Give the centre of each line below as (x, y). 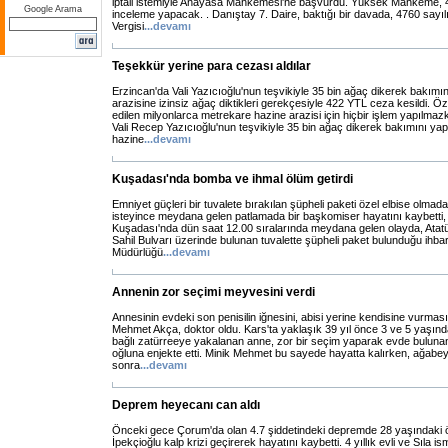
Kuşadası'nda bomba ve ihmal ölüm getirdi (232, 179)
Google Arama (53, 9)
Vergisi (128, 26)
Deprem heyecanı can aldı (186, 405)
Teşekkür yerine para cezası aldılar (211, 66)
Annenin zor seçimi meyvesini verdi (213, 292)
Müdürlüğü (137, 252)
